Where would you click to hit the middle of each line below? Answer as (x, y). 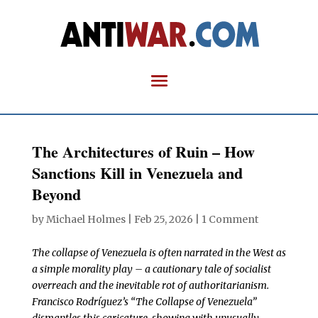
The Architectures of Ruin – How (143, 152)
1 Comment (230, 219)
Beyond (56, 194)
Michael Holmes (86, 219)
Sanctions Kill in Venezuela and (137, 173)
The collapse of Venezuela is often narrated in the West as (159, 253)
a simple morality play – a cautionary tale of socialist (151, 269)
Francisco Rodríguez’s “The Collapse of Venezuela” (144, 302)
